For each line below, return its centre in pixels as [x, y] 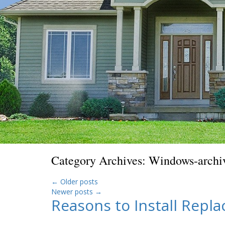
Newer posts [73, 192]
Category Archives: [100, 160]
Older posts [78, 182]
